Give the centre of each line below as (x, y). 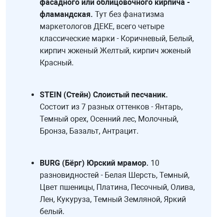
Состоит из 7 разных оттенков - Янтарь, (111, 107)
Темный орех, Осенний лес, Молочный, (109, 119)
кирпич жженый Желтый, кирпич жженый (115, 51)
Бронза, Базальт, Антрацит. (89, 131)
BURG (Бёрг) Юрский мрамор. (94, 163)
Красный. (57, 63)
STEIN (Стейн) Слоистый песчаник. (104, 95)
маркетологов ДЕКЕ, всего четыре (102, 27)
